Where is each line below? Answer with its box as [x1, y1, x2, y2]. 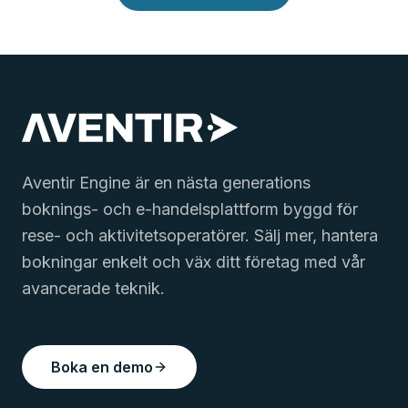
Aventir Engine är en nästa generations [22, 173, 311, 192]
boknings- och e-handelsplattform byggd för [22, 199, 358, 219]
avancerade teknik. [22, 279, 165, 298]
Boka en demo [51, 358, 153, 376]
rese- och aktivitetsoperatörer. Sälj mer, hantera [22, 226, 378, 245]
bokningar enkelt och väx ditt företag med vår [22, 252, 365, 271]
